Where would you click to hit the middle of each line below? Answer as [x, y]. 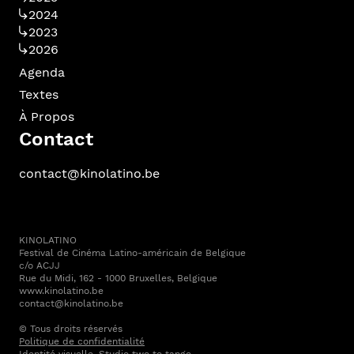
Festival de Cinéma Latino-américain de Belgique [132, 253]
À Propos [47, 117]
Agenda [42, 73]
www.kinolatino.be [61, 291]
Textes [39, 95]
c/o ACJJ [40, 266]
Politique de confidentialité [82, 342]
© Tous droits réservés [71, 329]
